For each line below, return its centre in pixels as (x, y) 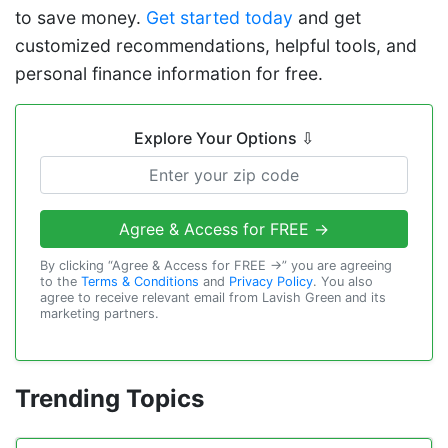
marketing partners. (99, 314)
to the (60, 282)
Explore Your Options (217, 138)
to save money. (80, 18)
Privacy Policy (271, 282)
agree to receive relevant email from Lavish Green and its (213, 298)
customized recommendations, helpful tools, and (216, 46)
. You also (343, 282)
